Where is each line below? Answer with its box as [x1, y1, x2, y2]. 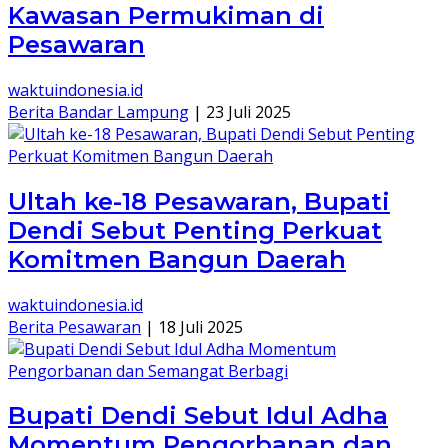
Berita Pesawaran [8, 315, 141, 338]
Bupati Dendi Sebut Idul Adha [8, 401, 388, 431]
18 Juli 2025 [158, 315, 243, 338]
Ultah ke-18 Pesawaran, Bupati [8, 186, 390, 216]
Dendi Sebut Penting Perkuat [8, 215, 382, 245]
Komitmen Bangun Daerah [8, 244, 346, 274]
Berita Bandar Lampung [8, 100, 189, 123]
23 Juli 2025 [206, 100, 291, 123]
